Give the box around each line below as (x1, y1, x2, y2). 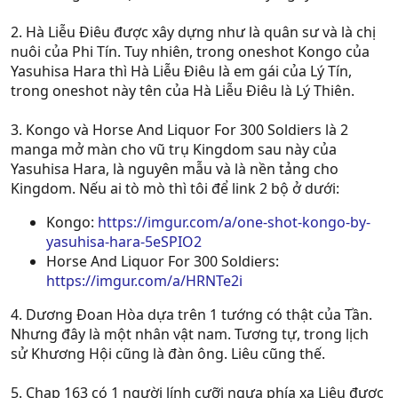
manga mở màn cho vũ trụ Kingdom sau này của (11, 139, 337, 159)
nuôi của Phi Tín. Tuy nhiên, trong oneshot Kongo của (11, 42, 370, 61)
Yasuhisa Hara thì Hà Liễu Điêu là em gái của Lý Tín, (11, 61, 352, 81)
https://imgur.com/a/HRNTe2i (46, 271, 243, 291)
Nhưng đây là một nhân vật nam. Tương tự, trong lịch (11, 324, 369, 344)
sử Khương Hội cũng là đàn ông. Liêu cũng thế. (11, 344, 325, 363)
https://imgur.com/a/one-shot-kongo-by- (98, 212, 370, 232)
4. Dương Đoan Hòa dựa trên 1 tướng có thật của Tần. (11, 305, 372, 324)
